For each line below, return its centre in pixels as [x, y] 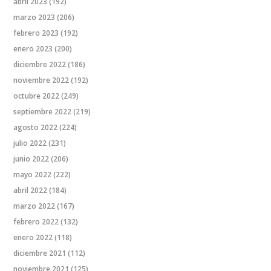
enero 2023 [33, 49]
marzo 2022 [34, 206]
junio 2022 [31, 159]
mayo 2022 [33, 175]
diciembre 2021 [40, 253]
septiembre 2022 [43, 112]
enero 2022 [33, 238]
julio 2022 [30, 143]
